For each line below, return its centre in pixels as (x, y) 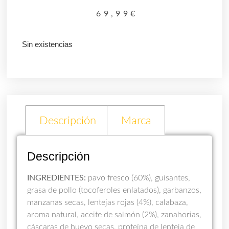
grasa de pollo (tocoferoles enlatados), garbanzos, (114, 190)
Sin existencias (48, 45)
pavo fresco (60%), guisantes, (138, 178)
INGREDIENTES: (57, 178)
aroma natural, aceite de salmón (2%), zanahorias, (114, 215)
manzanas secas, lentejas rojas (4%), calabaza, (108, 203)
